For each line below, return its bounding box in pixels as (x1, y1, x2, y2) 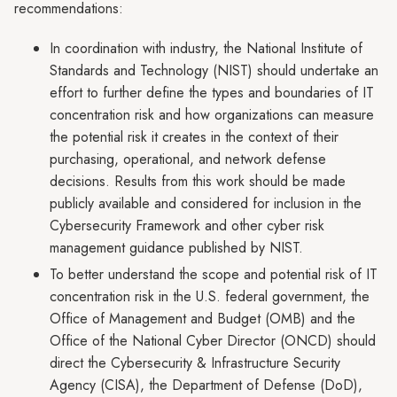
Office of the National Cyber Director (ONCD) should (50, 331, 376, 351)
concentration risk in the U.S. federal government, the (50, 286, 370, 307)
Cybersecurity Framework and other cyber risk (50, 215, 324, 236)
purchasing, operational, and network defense (50, 149, 326, 169)
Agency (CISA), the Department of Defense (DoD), (50, 375, 362, 395)
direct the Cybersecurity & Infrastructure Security (50, 353, 340, 373)
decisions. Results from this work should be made (50, 171, 346, 191)
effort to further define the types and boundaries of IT (50, 82, 374, 103)
